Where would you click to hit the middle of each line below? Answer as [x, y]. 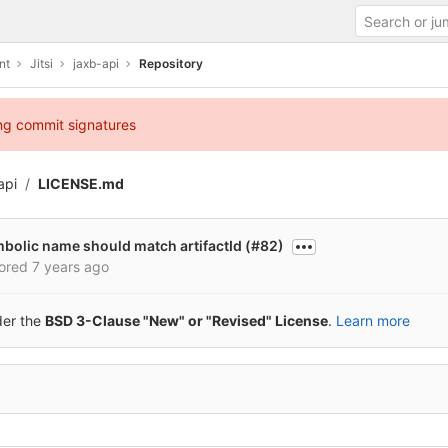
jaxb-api [96, 63]
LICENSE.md [81, 183]
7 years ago [70, 266]
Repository [171, 63]
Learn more [373, 320]
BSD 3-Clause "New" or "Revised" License [186, 320]
